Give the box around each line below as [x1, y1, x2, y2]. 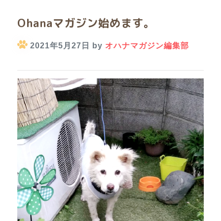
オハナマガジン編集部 [105, 41, 189, 50]
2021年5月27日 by [28, 41, 105, 50]
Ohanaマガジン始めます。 [17, 15, 155, 31]
